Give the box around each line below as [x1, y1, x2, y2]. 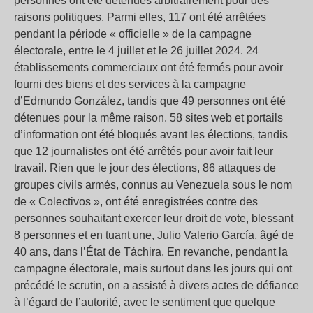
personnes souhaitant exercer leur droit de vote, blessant [14, 212, 293, 225]
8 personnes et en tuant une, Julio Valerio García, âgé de [14, 229, 294, 242]
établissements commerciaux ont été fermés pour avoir [14, 61, 283, 74]
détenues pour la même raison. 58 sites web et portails [14, 112, 283, 124]
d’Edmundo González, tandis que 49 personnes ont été [14, 95, 286, 108]
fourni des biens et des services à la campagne [14, 78, 246, 91]
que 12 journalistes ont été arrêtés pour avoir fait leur [14, 145, 273, 158]
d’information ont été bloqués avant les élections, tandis [14, 129, 288, 141]
